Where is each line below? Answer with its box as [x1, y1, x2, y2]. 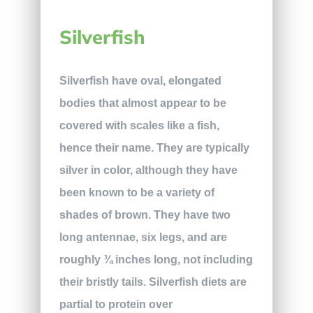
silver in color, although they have [59, 163, 238, 176]
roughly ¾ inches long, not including [59, 253, 253, 265]
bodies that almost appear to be [59, 96, 226, 109]
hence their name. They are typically [59, 141, 249, 154]
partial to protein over [59, 298, 173, 310]
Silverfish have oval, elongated [59, 74, 221, 87]
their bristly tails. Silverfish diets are [59, 275, 247, 288]
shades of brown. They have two [59, 208, 231, 221]
